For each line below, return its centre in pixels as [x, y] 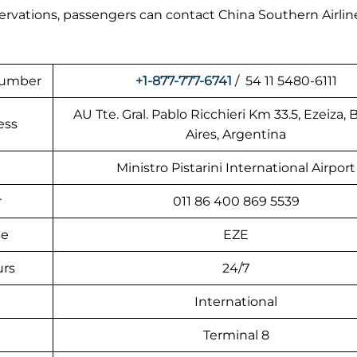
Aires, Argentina [236, 135]
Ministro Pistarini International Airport [236, 168]
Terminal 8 [236, 335]
